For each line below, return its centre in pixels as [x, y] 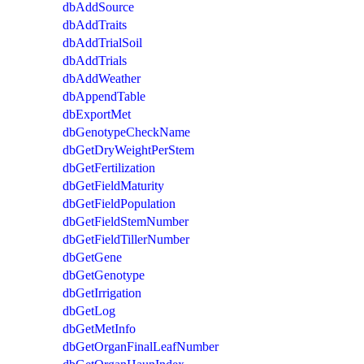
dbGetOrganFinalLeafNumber [141, 346]
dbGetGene [92, 257]
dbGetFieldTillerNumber [126, 239]
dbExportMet [97, 114]
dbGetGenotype [104, 275]
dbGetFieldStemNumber [126, 221]
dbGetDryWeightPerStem [128, 149]
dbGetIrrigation [102, 292]
